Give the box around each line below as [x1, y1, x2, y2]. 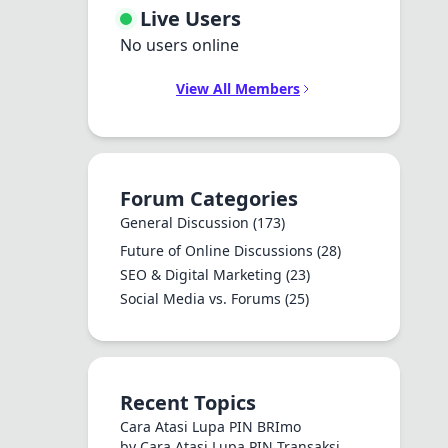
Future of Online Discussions [120, 241, 317, 260]
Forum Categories [120, 185, 298, 212]
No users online [120, 34, 239, 56]
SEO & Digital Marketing [120, 265, 286, 284]
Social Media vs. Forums [120, 289, 285, 308]
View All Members [176, 79, 300, 98]
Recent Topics [120, 389, 256, 416]
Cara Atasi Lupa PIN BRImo [120, 417, 301, 436]
